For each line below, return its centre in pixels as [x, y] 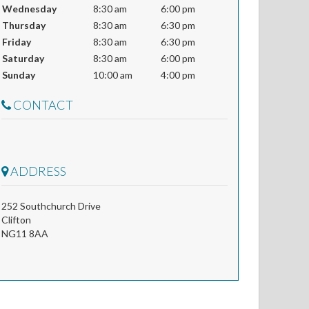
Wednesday [29, 9]
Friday [17, 42]
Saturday [23, 58]
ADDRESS [37, 171]
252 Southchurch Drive [51, 206]
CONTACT [42, 105]
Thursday [24, 25]
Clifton [16, 220]
